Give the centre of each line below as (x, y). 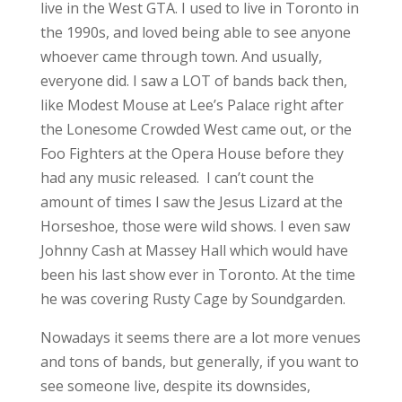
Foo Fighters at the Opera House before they (192, 153)
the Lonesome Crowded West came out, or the (196, 129)
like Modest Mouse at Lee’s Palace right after (192, 105)
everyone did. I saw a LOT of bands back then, (193, 80)
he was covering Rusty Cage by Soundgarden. (194, 298)
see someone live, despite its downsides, (175, 385)
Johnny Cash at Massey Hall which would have (194, 250)
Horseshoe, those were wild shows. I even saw (195, 226)
